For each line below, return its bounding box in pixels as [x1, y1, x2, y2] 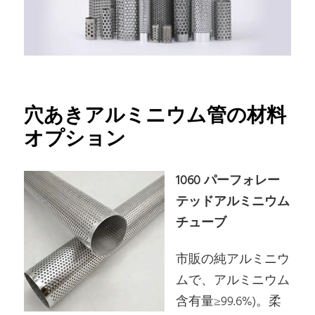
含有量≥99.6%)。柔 [176, 291, 282, 312]
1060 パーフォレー [176, 171, 281, 192]
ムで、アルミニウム [176, 270, 290, 291]
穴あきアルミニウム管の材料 [24, 101, 287, 133]
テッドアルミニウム [176, 192, 290, 213]
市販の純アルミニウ [176, 249, 290, 270]
